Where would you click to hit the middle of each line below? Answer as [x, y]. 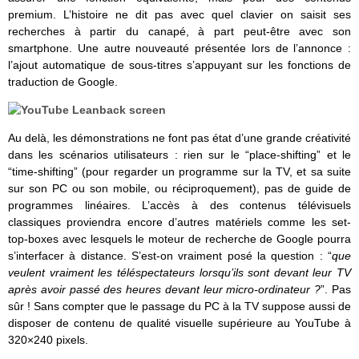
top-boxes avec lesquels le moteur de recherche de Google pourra [179, 239]
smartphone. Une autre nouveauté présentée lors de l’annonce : [179, 48]
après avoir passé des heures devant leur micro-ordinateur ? [165, 290]
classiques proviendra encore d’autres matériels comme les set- [179, 222]
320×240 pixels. [48, 340]
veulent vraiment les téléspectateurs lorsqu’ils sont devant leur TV [179, 273]
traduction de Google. [63, 82]
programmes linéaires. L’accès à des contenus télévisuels [179, 206]
